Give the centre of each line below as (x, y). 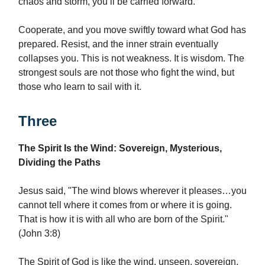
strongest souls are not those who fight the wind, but (126, 73)
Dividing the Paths (59, 163)
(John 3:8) (39, 234)
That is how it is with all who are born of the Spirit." (123, 219)
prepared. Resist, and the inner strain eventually (118, 44)
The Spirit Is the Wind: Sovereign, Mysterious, (120, 148)
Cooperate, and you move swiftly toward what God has (132, 30)
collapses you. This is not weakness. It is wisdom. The (131, 59)
